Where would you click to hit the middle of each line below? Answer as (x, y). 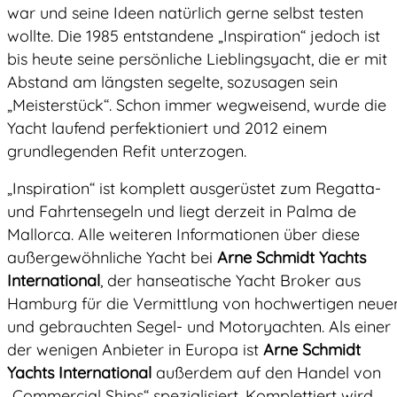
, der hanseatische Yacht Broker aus (230, 281)
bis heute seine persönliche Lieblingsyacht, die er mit (197, 59)
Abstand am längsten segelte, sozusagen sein (172, 82)
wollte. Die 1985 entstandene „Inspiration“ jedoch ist (194, 36)
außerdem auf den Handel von (266, 373)
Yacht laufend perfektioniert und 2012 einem (167, 128)
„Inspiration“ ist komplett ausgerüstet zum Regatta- (194, 189)
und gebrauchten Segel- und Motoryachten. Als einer (199, 327)
